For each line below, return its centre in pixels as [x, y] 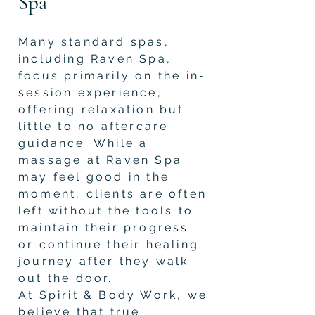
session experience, [90, 92]
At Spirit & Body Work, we [113, 295]
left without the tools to [106, 210]
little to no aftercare [94, 126]
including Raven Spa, [95, 58]
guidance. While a [83, 143]
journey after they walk [104, 261]
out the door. [66, 278]
